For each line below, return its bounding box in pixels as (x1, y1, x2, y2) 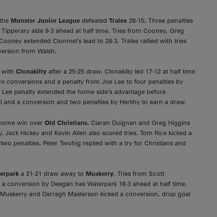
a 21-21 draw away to (19, 170, 86, 178)
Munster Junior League (11, 16, 82, 24)
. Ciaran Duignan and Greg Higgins (87, 119, 190, 126)
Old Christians (45, 119, 87, 126)
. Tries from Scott (113, 170, 164, 178)
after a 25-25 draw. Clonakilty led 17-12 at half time (46, 68, 195, 76)
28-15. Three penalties (127, 16, 193, 24)
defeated (82, 16, 109, 24)
